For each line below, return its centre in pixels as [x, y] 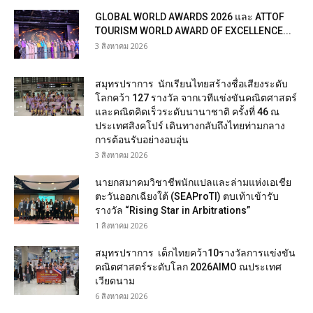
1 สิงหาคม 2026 [121, 225]
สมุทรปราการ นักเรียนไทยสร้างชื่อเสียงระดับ [191, 84]
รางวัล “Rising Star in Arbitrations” [173, 210]
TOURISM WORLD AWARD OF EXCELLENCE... [193, 31]
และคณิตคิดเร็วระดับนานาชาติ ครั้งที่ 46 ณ [187, 112]
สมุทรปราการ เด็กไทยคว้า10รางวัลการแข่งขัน [195, 253]
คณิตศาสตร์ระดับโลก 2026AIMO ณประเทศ [188, 267]
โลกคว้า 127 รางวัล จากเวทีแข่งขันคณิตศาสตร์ [196, 98]
